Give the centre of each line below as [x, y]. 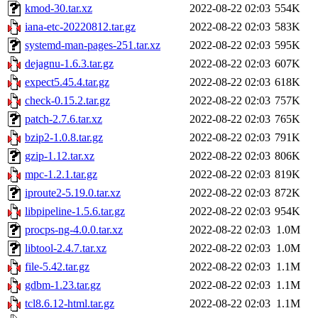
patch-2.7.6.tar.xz [64, 119]
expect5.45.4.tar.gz [67, 82]
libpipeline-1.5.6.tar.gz [75, 212]
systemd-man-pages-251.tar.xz [93, 45]
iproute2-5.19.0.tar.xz [73, 193]
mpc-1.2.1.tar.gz [61, 175]
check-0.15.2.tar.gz [67, 101]
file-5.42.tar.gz [57, 267]
